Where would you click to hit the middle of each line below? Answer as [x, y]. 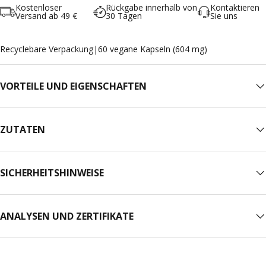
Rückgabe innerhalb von [151, 7]
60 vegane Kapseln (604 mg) [153, 49]
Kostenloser [38, 7]
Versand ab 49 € [46, 16]
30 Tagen [123, 16]
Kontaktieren [235, 7]
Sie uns [224, 16]
